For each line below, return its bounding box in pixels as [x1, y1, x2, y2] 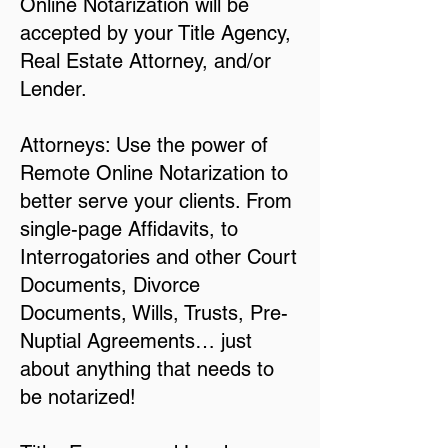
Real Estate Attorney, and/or [20, 49, 271, 73]
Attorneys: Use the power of [20, 133, 268, 157]
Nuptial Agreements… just [20, 329, 252, 353]
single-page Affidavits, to [20, 217, 238, 241]
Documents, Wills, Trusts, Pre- [20, 301, 288, 325]
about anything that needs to [20, 357, 274, 381]
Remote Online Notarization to [20, 161, 288, 185]
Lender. [20, 77, 87, 101]
